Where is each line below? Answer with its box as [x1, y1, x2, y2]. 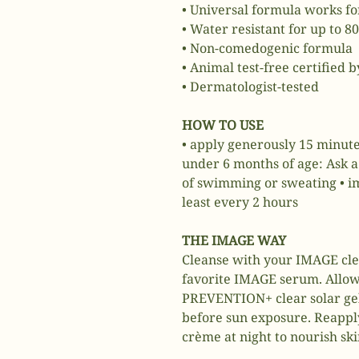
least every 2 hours [182, 193, 298, 211]
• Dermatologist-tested [182, 78, 319, 95]
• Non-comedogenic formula [182, 39, 353, 57]
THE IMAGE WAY [182, 232, 286, 249]
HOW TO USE [182, 116, 264, 134]
